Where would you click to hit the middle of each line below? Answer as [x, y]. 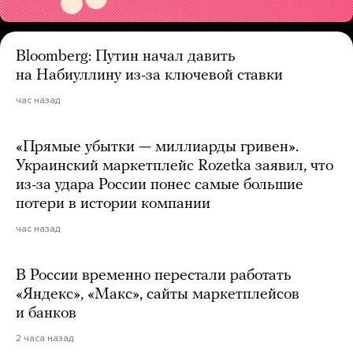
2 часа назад [45, 338]
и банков [46, 314]
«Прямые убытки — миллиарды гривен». [157, 147]
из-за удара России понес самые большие [160, 185]
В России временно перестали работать [154, 276]
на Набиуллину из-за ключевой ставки [149, 76]
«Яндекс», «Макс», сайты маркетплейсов [158, 295]
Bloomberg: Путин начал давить [126, 57]
